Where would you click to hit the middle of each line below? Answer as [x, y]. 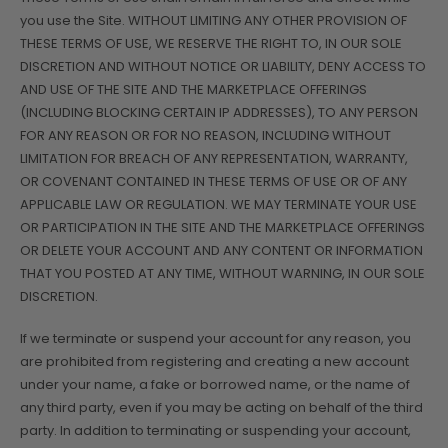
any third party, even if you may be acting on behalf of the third [221, 407]
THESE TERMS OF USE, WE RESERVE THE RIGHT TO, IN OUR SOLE [211, 44]
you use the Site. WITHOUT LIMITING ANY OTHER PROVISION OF [213, 21]
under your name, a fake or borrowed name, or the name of [215, 384]
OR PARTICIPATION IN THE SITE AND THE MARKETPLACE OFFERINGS [222, 228]
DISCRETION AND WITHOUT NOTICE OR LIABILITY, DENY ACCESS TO [223, 67]
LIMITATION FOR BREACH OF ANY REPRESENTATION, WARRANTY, [214, 159]
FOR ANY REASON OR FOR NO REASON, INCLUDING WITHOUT [205, 136]
